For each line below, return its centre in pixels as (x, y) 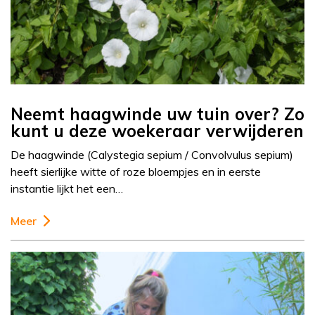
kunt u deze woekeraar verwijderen (157, 131)
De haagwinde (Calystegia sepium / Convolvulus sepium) (152, 155)
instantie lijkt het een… (67, 189)
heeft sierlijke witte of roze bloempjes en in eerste (136, 172)
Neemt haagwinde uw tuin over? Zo (157, 114)
